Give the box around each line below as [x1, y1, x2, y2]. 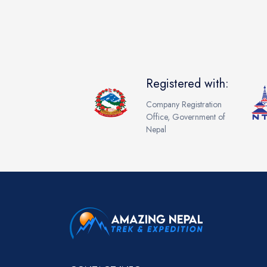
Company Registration [146, 98, 222, 111]
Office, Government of [146, 111, 226, 123]
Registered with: [146, 75, 229, 93]
